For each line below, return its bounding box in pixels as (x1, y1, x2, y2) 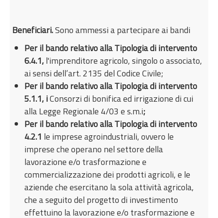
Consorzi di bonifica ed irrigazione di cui (50, 91, 194, 105)
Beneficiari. (12, 23, 54, 36)
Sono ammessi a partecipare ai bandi (53, 23, 191, 36)
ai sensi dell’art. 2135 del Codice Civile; (24, 66, 163, 80)
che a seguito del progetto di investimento (24, 193, 179, 206)
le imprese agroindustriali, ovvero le (44, 129, 174, 143)
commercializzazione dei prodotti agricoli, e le (24, 167, 191, 181)
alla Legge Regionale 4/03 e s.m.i (24, 104, 144, 118)
